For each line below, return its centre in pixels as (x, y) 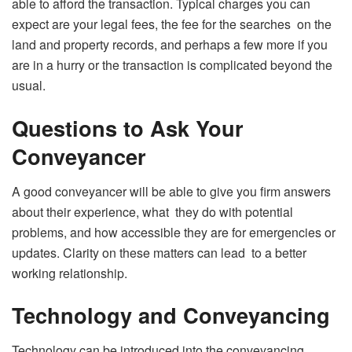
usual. (29, 86)
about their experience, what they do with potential (152, 211)
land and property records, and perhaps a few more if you (170, 45)
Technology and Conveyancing (171, 315)
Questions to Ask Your (128, 128)
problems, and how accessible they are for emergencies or (174, 232)
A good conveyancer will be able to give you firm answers (171, 191)
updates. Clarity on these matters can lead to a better (159, 252)
